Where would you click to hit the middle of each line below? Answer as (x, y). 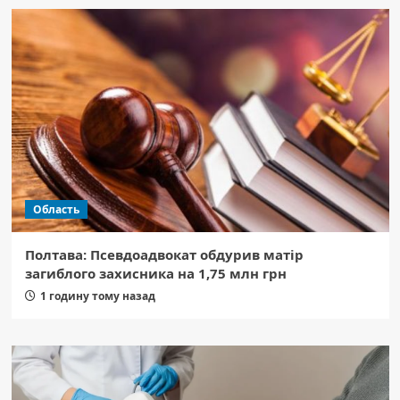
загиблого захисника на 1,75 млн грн (155, 274)
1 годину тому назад (97, 296)
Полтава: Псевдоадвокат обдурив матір (164, 255)
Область (56, 210)
